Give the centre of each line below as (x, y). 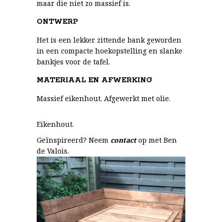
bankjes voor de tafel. (73, 62)
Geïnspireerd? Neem (74, 140)
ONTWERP (57, 22)
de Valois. (53, 151)
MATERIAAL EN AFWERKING (94, 80)
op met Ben (157, 140)
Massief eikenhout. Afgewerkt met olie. (104, 98)
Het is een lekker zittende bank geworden (109, 40)
